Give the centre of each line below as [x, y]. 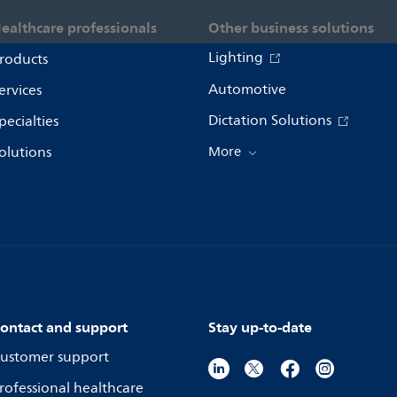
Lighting [237, 57]
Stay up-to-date [260, 327]
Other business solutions [291, 27]
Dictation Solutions [272, 120]
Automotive [247, 89]
